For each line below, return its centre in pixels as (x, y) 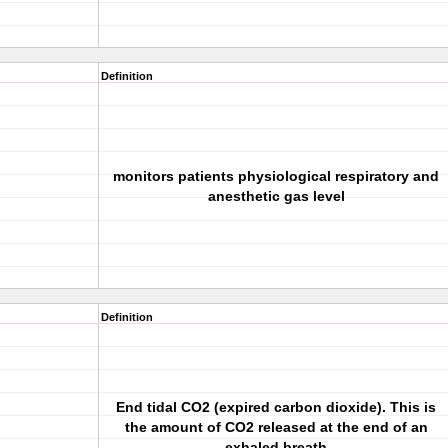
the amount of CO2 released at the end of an (276, 427)
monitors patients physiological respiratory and (276, 176)
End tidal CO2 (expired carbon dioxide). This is (276, 407)
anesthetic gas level (276, 196)
